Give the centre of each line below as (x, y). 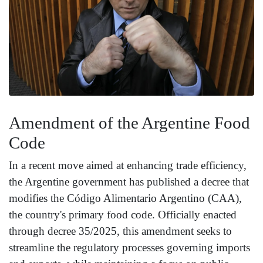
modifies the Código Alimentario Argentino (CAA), (125, 198)
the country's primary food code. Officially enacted (123, 214)
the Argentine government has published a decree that (129, 181)
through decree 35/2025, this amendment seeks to (120, 231)
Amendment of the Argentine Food (129, 122)
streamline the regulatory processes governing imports (129, 247)
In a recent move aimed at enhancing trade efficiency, (128, 165)
